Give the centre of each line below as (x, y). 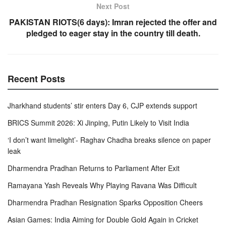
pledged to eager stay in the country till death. (113, 33)
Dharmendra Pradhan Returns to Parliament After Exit (94, 168)
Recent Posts (36, 78)
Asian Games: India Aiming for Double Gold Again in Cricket (103, 219)
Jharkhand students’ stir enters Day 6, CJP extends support (102, 105)
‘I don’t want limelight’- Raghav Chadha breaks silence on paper (109, 139)
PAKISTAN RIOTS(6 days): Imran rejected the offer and (113, 22)
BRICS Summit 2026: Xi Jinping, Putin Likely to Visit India (98, 122)
